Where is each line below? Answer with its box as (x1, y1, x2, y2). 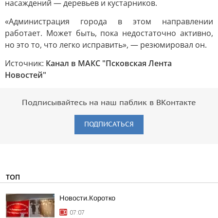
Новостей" (5, 70, 46, 80)
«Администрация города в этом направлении (5, 16, 213, 27)
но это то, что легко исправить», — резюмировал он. (5, 39, 207, 50)
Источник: (5, 58, 46, 69)
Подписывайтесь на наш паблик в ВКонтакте (22, 98, 196, 107)
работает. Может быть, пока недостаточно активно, (5, 28, 213, 38)
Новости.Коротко (59, 194, 115, 202)
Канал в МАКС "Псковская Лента (46, 58, 172, 69)
